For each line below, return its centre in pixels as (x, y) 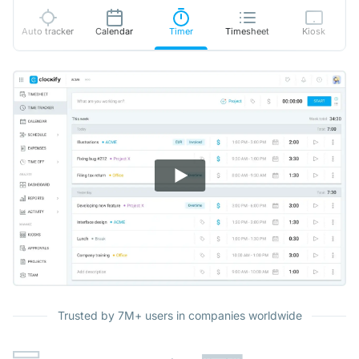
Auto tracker (48, 32)
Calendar (114, 32)
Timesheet (247, 32)
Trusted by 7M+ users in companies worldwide (179, 315)
